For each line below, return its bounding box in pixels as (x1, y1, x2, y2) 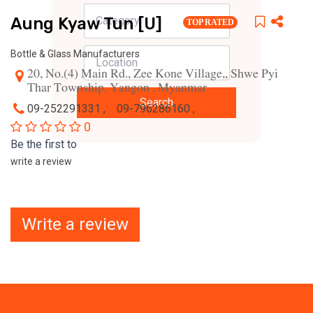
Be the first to (10, 138, 77, 151)
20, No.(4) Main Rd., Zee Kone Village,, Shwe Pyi (27, 66, 278, 82)
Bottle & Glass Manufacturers (10, 48, 140, 59)
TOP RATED (187, 17, 234, 27)
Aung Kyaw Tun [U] (10, 14, 162, 34)
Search (140, 96, 173, 110)
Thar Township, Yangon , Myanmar (27, 80, 207, 96)
